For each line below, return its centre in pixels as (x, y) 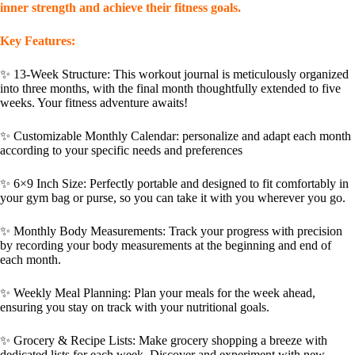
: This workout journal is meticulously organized (228, 74)
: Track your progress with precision (252, 231)
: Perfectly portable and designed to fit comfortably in (216, 184)
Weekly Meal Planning (71, 293)
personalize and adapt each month (265, 136)
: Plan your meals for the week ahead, (221, 293)
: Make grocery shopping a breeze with (230, 341)
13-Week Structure (60, 74)
